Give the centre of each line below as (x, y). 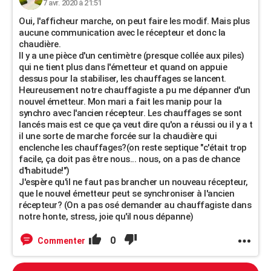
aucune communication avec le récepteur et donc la (122, 33)
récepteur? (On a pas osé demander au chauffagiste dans (135, 205)
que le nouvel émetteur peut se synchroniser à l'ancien (126, 194)
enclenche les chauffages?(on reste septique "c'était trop (133, 148)
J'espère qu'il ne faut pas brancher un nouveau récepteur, (133, 182)
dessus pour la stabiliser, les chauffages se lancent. (122, 79)
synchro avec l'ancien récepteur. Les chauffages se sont (130, 113)
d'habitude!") (44, 171)
